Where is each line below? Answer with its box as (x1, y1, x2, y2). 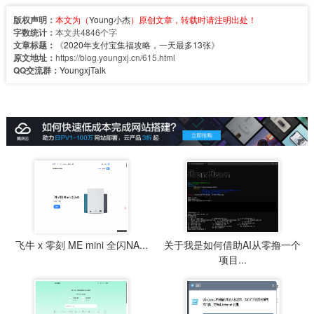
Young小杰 (88, 13, 130, 26)
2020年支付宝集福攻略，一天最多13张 (63, 39, 211, 51)
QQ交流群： (13, 64, 60, 77)
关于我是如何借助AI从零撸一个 (164, 238, 301, 252)
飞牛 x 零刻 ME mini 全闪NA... (15, 238, 148, 252)
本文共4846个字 (55, 26, 117, 39)
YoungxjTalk (59, 64, 106, 76)
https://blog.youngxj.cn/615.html (55, 51, 175, 64)
